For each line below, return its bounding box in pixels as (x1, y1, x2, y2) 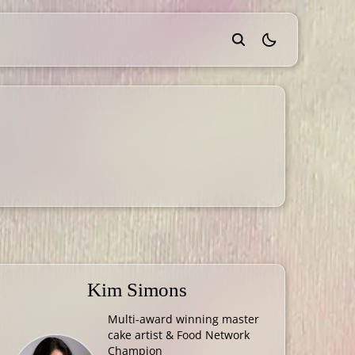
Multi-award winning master (107, 311, 259, 326)
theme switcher (258, 34, 351, 52)
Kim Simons (87, 279, 188, 300)
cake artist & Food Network (107, 327, 250, 342)
